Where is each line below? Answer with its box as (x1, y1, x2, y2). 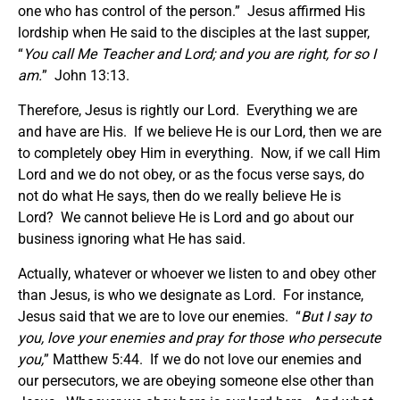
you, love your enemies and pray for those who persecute (18, 329, 381, 347)
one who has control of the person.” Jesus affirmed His (18, 3, 365, 21)
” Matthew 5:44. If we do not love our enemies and (44, 351, 362, 369)
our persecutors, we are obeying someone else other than (18, 372, 374, 390)
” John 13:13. (42, 67, 129, 85)
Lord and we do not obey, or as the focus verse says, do (18, 166, 364, 184)
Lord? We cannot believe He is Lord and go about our (18, 209, 354, 227)
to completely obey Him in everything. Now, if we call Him (18, 145, 380, 162)
